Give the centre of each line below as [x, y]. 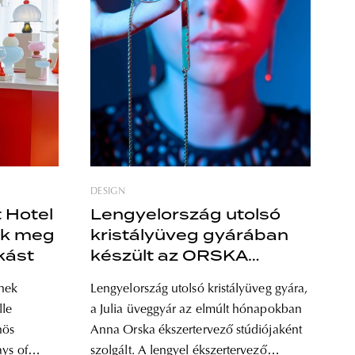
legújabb [129, 276]
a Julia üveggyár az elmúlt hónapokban [196, 310]
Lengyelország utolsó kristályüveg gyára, [199, 289]
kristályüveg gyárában [189, 235]
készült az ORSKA [169, 256]
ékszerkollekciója [166, 297]
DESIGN [108, 192]
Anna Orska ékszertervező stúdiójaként [196, 330]
